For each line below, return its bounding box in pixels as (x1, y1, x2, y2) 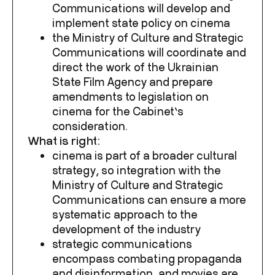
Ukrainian (168, 60, 219, 74)
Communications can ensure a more (52, 193, 246, 206)
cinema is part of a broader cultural (52, 149, 237, 162)
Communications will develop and (52, 1, 230, 15)
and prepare (149, 75, 213, 88)
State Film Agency (52, 75, 147, 88)
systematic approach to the (52, 207, 198, 221)
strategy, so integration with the (52, 163, 221, 177)
